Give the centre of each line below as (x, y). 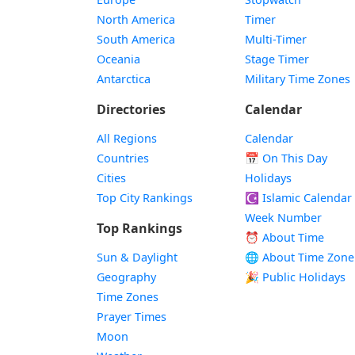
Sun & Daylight (137, 257)
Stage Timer (277, 59)
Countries (123, 158)
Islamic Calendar (306, 198)
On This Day (294, 158)
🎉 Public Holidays (296, 277)
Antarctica (124, 79)
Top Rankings (139, 228)
